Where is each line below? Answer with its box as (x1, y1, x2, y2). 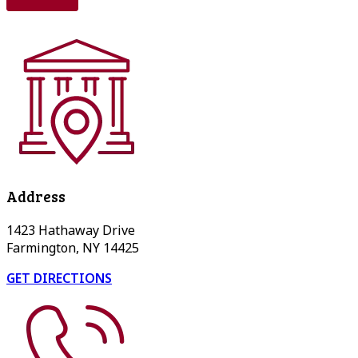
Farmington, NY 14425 (6, 238, 139, 257)
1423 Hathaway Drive (6, 221, 135, 239)
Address (6, 185, 66, 206)
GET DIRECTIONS (6, 268, 112, 287)
